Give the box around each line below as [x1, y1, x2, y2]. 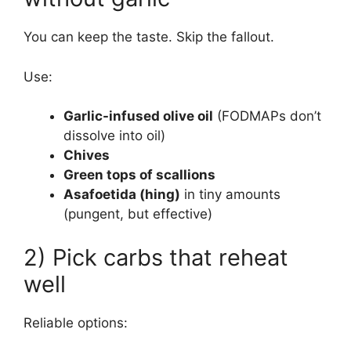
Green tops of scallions [63, 167, 215, 183]
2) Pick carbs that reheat [24, 243, 288, 271]
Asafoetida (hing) [63, 186, 180, 203]
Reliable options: [24, 314, 128, 331]
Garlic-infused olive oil [63, 108, 213, 125]
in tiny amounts [180, 186, 280, 203]
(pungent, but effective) [63, 206, 212, 223]
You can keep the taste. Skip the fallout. [24, 29, 274, 45]
